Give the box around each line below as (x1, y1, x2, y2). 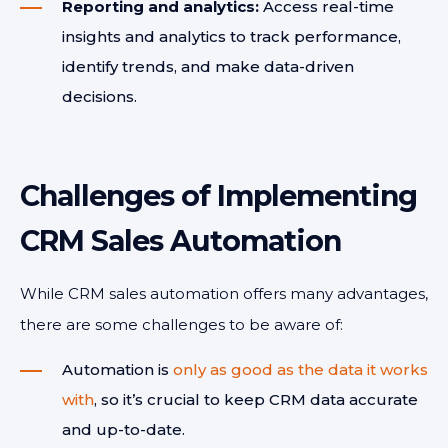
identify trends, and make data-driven (62, 57, 354, 76)
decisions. (62, 87, 137, 106)
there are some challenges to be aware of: (20, 315, 343, 334)
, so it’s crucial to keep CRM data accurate (94, 390, 418, 409)
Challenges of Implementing (20, 178, 417, 213)
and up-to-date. (62, 420, 185, 439)
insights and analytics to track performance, (62, 27, 401, 46)
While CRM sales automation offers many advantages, (20, 284, 428, 303)
